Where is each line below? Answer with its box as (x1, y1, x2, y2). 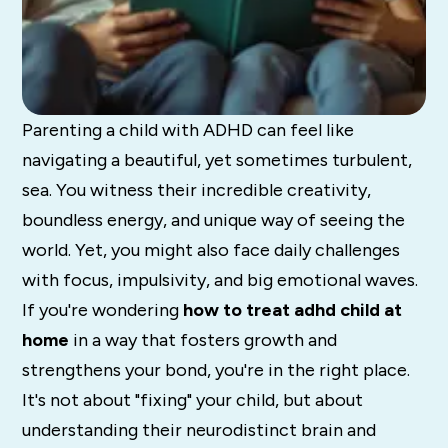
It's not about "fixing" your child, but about (22, 388, 364, 411)
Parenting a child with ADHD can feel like (22, 118, 355, 141)
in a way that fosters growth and (69, 328, 338, 351)
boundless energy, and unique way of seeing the (22, 208, 406, 231)
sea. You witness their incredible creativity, (22, 178, 372, 201)
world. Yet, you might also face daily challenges (22, 238, 401, 261)
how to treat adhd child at (183, 298, 403, 321)
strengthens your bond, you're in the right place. (22, 358, 411, 381)
